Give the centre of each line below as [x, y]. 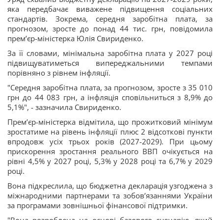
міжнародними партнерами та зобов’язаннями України [110, 195]
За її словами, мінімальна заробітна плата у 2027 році [110, 53]
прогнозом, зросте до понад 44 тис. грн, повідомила [110, 28]
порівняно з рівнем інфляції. [59, 73]
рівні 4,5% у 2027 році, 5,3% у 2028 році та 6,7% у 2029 [110, 161]
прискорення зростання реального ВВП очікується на [110, 151]
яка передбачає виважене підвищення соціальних [110, 9]
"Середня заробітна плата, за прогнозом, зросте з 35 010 [110, 87]
